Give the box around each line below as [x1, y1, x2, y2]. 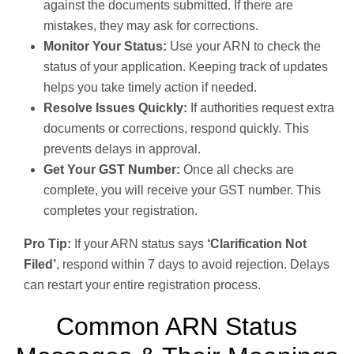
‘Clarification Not [207, 237, 307, 251]
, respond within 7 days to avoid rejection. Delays [56, 258, 330, 272]
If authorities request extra [187, 101, 334, 115]
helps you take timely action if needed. [43, 81, 257, 95]
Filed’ [24, 258, 56, 272]
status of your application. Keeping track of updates [43, 60, 328, 74]
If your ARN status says [71, 237, 207, 251]
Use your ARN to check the [167, 40, 321, 54]
